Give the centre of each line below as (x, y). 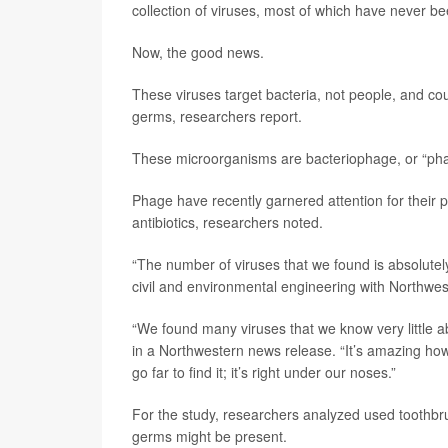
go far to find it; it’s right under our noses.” (264, 372)
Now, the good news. (198, 52)
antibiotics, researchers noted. (227, 222)
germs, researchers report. (217, 116)
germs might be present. (209, 436)
